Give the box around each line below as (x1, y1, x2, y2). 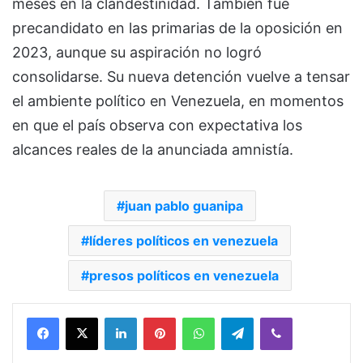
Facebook (58, 310, 108, 324)
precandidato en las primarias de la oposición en (12, 19, 343, 37)
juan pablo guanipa (124, 198, 243, 215)
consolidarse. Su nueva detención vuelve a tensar (12, 68, 350, 86)
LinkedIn (136, 310, 178, 324)
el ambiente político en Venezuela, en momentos (12, 92, 344, 110)
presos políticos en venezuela (88, 267, 279, 284)
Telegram (253, 310, 299, 324)
